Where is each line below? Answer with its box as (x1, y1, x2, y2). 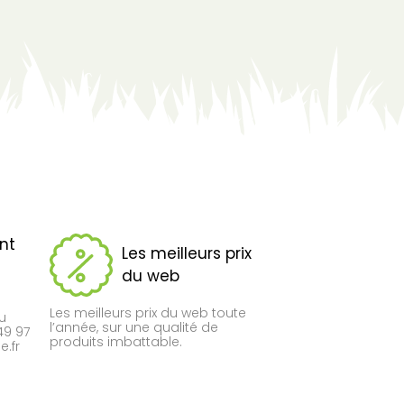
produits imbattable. (49, 332, 182, 351)
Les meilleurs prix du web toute (49, 303, 246, 322)
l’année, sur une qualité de (49, 317, 218, 336)
